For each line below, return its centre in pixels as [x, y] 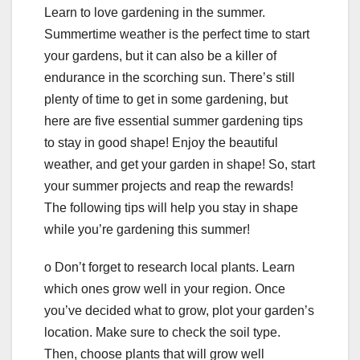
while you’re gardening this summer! [147, 230]
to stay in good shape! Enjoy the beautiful [161, 143]
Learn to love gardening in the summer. [155, 13]
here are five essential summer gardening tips [174, 121]
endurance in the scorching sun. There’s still [170, 78]
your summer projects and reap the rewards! [169, 186]
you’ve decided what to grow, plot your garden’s [179, 311]
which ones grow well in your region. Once [165, 289]
